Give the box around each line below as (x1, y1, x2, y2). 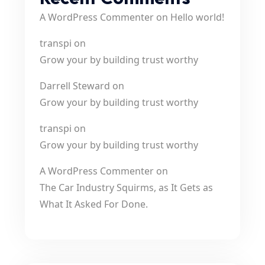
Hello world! (170, 11, 224, 24)
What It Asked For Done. (40, 198, 148, 211)
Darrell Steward (40, 79, 110, 92)
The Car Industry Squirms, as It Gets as (40, 181, 213, 194)
